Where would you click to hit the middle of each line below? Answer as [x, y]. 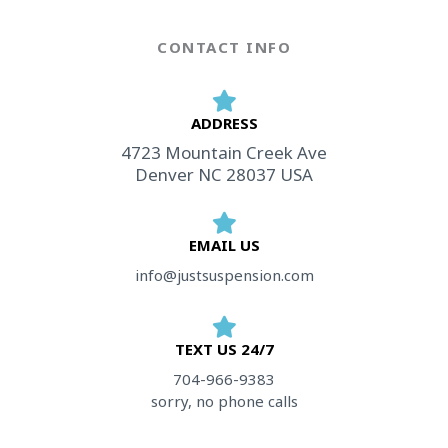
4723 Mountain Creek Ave [224, 152]
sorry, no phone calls [224, 401]
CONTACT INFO [224, 47]
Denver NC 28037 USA [224, 174]
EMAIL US [224, 245]
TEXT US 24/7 [224, 349]
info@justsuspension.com [224, 275]
